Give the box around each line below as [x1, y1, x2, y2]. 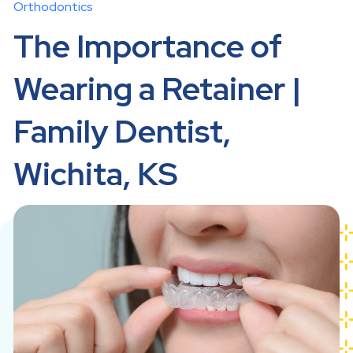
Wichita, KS [13, 153, 178, 195]
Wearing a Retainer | [13, 68, 302, 110]
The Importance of [13, 25, 282, 67]
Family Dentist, [13, 110, 231, 152]
